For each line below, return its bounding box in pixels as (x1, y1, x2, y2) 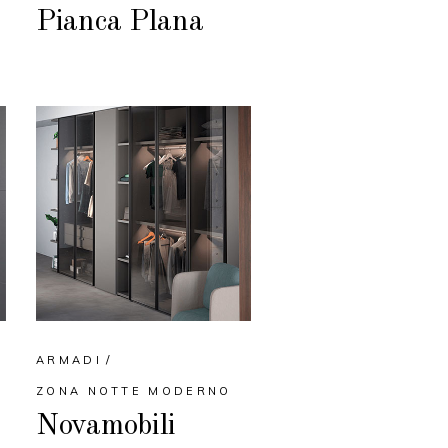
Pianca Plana (36, 7, 204, 38)
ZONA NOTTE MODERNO (36, 384, 232, 399)
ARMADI (36, 353, 102, 368)
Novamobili (36, 411, 176, 442)
